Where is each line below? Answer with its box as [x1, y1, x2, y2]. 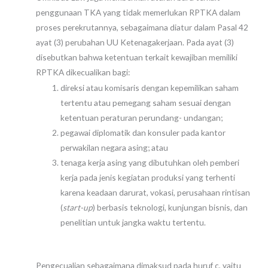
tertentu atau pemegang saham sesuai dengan [60, 98, 232, 108]
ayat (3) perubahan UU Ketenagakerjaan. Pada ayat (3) [36, 36, 234, 47]
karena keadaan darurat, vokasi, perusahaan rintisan [60, 187, 251, 198]
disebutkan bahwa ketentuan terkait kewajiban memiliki [36, 51, 237, 62]
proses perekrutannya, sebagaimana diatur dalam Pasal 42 [36, 22, 248, 32]
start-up [63, 202, 93, 213]
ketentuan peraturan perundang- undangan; [60, 112, 223, 123]
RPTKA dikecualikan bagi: [36, 66, 130, 77]
